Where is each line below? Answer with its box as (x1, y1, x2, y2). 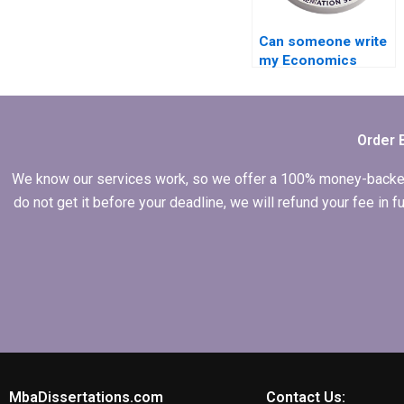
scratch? (258, 89, 316, 106)
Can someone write (258, 32, 387, 50)
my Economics (258, 51, 357, 69)
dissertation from (258, 70, 373, 87)
